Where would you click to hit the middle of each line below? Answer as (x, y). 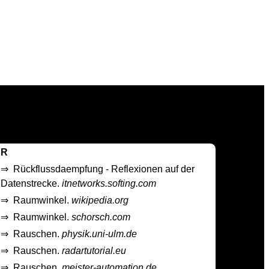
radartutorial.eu (94, 251)
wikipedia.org (100, 201)
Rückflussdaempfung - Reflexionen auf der (104, 169)
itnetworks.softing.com (109, 184)
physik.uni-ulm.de (100, 234)
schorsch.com (101, 217)
